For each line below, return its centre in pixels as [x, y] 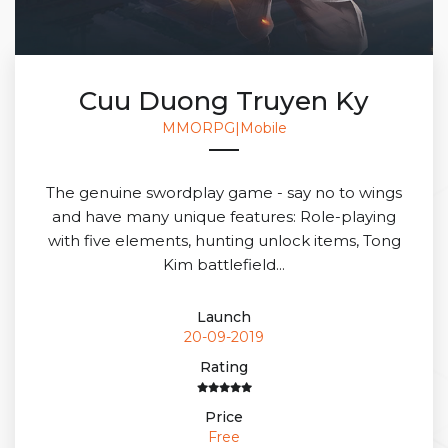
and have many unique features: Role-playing [224, 216]
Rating [224, 366]
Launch [224, 316]
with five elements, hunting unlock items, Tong [224, 240]
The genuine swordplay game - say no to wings [224, 192]
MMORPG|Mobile [224, 127]
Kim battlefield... [224, 264]
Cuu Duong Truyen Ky [224, 100]
